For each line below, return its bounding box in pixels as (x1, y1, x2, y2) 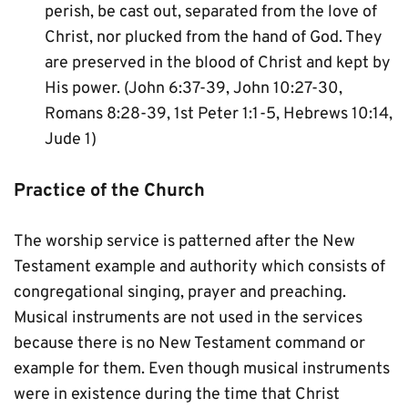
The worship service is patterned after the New (14, 231, 355, 252)
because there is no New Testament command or (14, 333, 365, 354)
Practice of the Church (14, 179, 205, 203)
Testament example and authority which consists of (14, 257, 385, 278)
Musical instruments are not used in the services (14, 308, 362, 329)
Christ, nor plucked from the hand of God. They (45, 27, 382, 48)
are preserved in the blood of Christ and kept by (45, 53, 391, 74)
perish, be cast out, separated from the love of (45, 2, 377, 23)
